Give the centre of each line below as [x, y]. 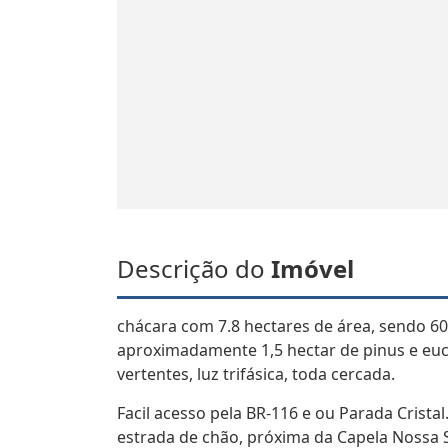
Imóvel [312, 268]
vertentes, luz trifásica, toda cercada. [256, 374]
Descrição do [194, 268]
